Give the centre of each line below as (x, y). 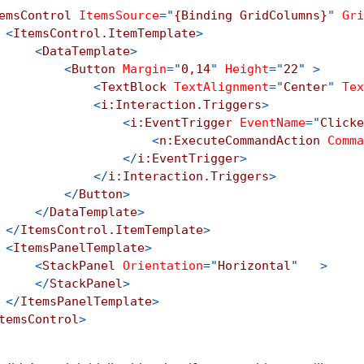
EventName (273, 123)
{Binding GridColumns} (251, 15)
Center (305, 87)
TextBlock (134, 87)
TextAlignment (221, 87)
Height (247, 69)
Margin (145, 69)
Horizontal (254, 266)
